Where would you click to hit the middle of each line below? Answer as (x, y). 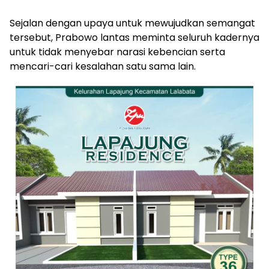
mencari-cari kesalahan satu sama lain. (103, 67)
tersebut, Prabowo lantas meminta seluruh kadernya (134, 38)
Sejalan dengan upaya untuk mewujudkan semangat (132, 23)
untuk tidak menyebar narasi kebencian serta (117, 52)
